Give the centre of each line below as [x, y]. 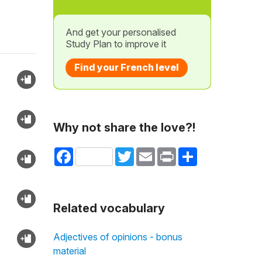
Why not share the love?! [124, 127]
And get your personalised [120, 32]
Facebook [93, 152]
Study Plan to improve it [116, 44]
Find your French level [126, 67]
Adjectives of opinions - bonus [118, 237]
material [69, 251]
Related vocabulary [109, 208]
